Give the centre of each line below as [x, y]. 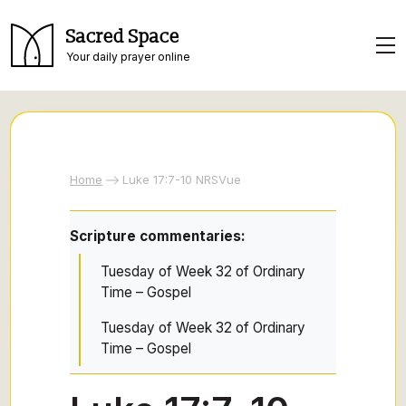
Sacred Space [123, 37]
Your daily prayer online [128, 56]
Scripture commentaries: [158, 236]
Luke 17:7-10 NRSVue [182, 179]
